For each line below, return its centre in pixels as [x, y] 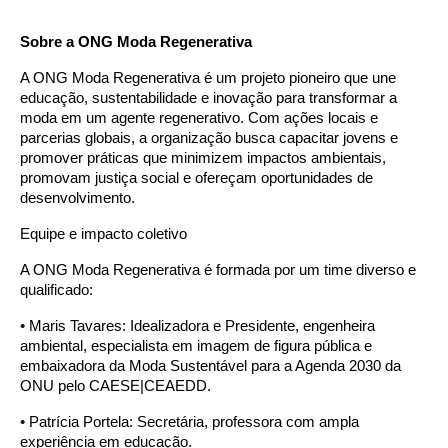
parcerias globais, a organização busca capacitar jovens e [209, 137]
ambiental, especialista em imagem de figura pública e [196, 345]
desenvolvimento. [77, 197]
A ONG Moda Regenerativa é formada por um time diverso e [218, 269]
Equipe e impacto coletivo [103, 233]
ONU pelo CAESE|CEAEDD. [115, 385]
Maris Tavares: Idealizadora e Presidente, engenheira [202, 325]
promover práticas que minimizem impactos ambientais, [203, 157]
